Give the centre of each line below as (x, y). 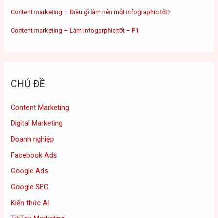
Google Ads (30, 171)
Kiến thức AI (30, 203)
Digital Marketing (37, 123)
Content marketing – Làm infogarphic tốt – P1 (75, 31)
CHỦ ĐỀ (28, 83)
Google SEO (30, 187)
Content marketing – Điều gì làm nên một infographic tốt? (91, 12)
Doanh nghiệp (33, 139)
